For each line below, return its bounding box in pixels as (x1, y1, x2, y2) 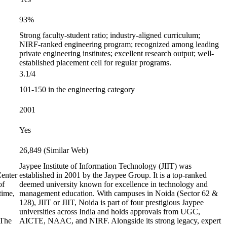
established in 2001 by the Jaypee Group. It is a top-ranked (19, 171, 207, 179)
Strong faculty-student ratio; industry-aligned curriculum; (19, 31, 200, 40)
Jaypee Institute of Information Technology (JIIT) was (19, 162, 192, 170)
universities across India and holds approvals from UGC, (19, 207, 200, 216)
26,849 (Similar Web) (19, 146, 88, 155)
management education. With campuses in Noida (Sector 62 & (19, 189, 218, 198)
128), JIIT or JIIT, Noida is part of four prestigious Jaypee (19, 198, 204, 207)
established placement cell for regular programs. (19, 58, 171, 67)
